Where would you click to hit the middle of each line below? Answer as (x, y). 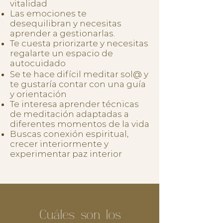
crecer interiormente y (59, 144)
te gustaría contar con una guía (78, 84)
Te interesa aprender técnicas (74, 104)
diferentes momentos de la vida (80, 124)
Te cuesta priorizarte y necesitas (79, 43)
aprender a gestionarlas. (62, 33)
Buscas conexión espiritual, (69, 134)
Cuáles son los (80, 215)
